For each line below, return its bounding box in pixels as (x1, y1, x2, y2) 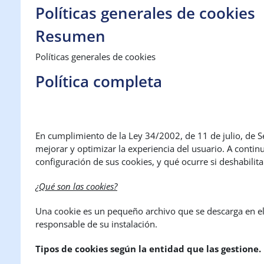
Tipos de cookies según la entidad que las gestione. (35, 243, 261, 255)
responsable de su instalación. (35, 218, 157, 230)
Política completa (35, 71, 162, 92)
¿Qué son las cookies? (35, 180, 117, 192)
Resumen (35, 25, 105, 47)
